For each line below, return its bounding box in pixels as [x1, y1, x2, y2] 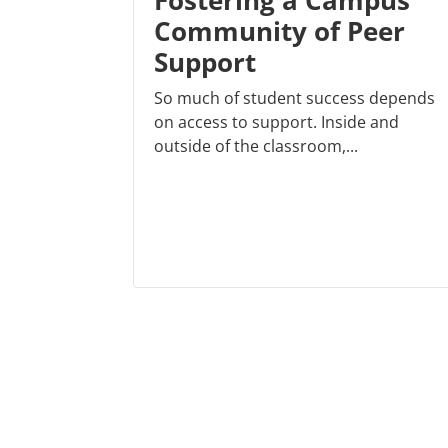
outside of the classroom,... [154, 135, 358, 158]
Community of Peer [154, 13, 405, 50]
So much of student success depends [154, 87, 435, 110]
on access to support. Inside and [154, 111, 399, 134]
